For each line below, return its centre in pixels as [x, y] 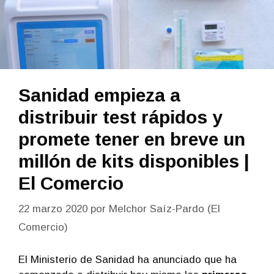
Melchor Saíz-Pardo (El [165, 209]
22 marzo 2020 [53, 209]
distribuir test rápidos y [120, 117]
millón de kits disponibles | [134, 161]
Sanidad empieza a [99, 95]
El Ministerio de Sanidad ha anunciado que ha [128, 260]
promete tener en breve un [132, 139]
